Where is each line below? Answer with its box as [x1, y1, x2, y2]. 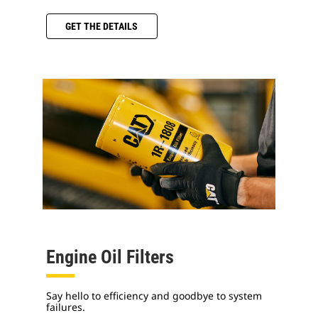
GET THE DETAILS [65, 20, 138, 32]
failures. [46, 300, 85, 314]
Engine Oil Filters [46, 246, 174, 268]
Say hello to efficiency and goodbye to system [46, 289, 262, 303]
